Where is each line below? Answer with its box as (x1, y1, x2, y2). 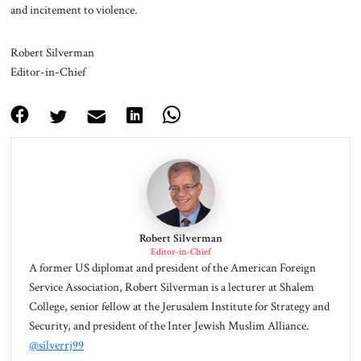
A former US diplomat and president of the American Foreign (28, 259, 316, 276)
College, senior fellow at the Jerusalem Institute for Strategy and (28, 298, 330, 315)
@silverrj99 (28, 337, 84, 354)
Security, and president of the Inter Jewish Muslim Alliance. (28, 317, 309, 334)
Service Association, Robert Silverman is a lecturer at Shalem (28, 279, 314, 296)
